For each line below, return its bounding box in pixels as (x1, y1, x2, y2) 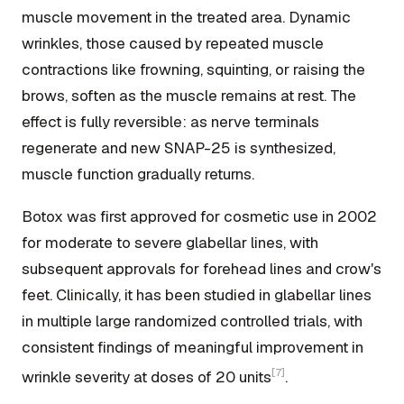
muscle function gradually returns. (22, 163, 254, 184)
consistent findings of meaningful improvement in (22, 336, 363, 357)
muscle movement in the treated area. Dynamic (22, 6, 351, 27)
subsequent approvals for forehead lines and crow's (22, 258, 381, 279)
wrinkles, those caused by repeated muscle (22, 32, 324, 53)
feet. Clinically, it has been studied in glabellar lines (22, 284, 372, 305)
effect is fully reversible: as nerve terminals (22, 111, 319, 132)
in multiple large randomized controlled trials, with (22, 310, 363, 331)
